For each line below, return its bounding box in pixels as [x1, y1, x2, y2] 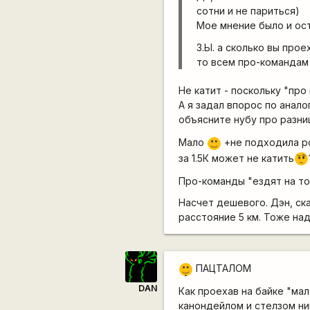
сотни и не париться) [197, 5, 300, 17]
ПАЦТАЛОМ [193, 262, 252, 274]
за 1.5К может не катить [179, 152, 295, 164]
